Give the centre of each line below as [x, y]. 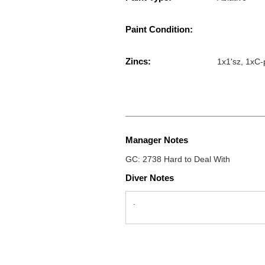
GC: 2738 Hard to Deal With [178, 159]
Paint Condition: [159, 30]
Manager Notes [157, 140]
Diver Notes [150, 178]
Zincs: [138, 62]
